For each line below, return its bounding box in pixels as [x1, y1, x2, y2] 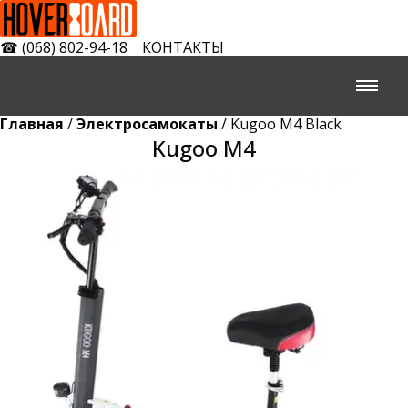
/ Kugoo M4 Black [218, 114, 342, 134]
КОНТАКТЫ [142, 37, 224, 57]
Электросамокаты [76, 114, 218, 134]
